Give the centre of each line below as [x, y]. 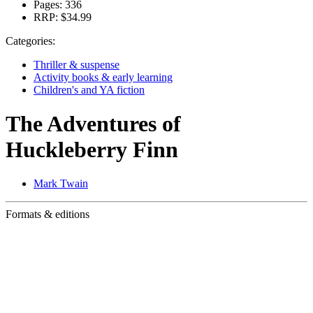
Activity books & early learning [103, 77]
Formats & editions [48, 214]
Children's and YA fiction [89, 89]
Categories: [30, 41]
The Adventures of [93, 123]
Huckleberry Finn [92, 149]
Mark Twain [61, 184]
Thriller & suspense [77, 64]
